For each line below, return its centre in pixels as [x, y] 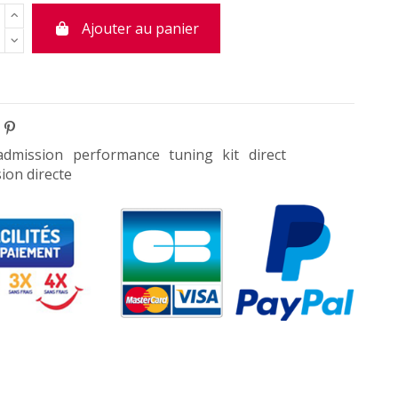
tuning [191, 154]
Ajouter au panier [141, 29]
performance [116, 154]
